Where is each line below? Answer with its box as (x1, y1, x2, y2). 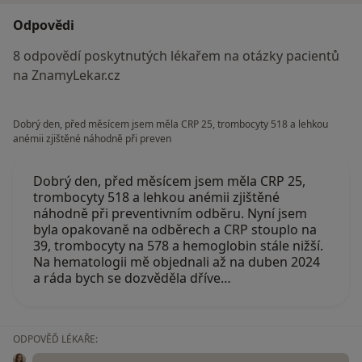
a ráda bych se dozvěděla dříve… (33, 269, 231, 288)
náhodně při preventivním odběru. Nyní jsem (33, 204, 307, 223)
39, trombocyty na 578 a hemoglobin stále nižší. (33, 237, 323, 255)
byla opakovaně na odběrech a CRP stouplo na (33, 221, 317, 239)
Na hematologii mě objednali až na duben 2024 (33, 253, 320, 271)
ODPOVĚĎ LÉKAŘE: (13, 332, 98, 347)
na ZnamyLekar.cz (13, 66, 120, 85)
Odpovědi (13, 16, 74, 35)
